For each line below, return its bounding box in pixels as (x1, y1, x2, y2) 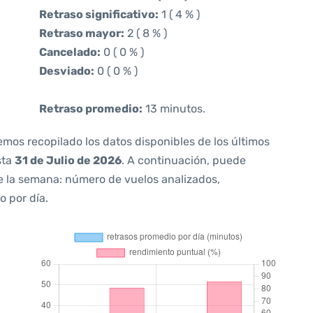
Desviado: (39, 64, 94, 78)
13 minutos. (143, 102, 205, 115)
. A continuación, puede (122, 154, 246, 167)
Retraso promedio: (39, 102, 143, 115)
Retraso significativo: (39, 8, 159, 21)
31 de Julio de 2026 (15, 154, 122, 167)
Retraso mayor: (39, 27, 124, 40)
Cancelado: (39, 45, 101, 59)
